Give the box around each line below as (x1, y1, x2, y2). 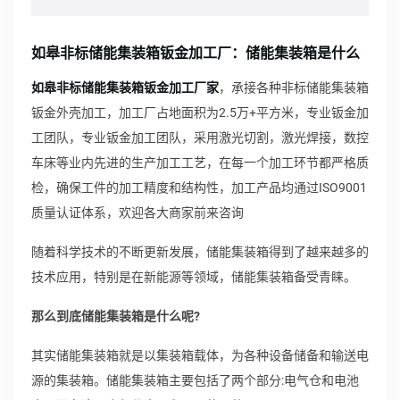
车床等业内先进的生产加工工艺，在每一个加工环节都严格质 (31, 155, 369, 170)
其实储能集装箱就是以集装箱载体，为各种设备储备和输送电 (31, 348, 369, 362)
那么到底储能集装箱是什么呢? (31, 309, 200, 323)
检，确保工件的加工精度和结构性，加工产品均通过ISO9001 (31, 180, 367, 195)
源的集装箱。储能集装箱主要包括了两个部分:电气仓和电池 (31, 373, 359, 387)
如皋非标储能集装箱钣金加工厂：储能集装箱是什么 (31, 43, 360, 62)
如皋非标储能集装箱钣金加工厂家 (31, 79, 219, 96)
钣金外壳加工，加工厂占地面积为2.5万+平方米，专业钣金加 (31, 105, 369, 120)
